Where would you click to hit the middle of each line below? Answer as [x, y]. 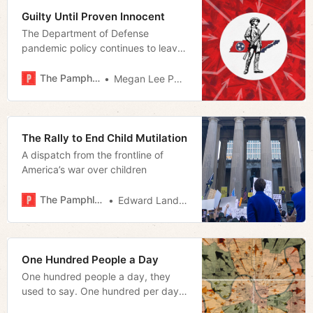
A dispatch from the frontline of [93, 154]
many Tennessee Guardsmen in [93, 62]
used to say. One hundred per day [100, 291]
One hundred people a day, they [96, 276]
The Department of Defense [85, 33]
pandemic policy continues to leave [102, 48]
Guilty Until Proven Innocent [93, 16]
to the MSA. [48, 305]
